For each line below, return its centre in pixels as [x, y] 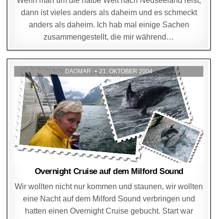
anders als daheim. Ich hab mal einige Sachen [109, 24]
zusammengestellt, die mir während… [109, 37]
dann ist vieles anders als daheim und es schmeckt [109, 12]
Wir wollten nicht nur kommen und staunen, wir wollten [109, 186]
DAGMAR [78, 71]
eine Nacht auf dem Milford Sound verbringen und [109, 198]
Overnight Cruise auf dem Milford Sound [109, 171]
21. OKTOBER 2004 [126, 71]
